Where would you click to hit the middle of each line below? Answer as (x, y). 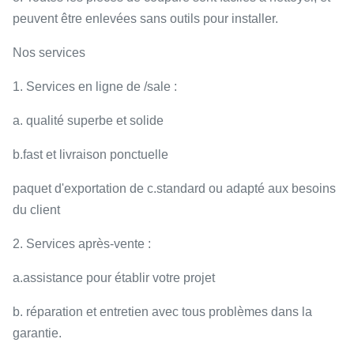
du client (36, 210)
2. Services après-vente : (82, 244)
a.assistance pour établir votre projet (114, 278)
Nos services (49, 53)
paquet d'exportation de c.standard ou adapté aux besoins (174, 188)
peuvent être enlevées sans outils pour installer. (145, 19)
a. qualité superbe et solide (88, 121)
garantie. (37, 333)
